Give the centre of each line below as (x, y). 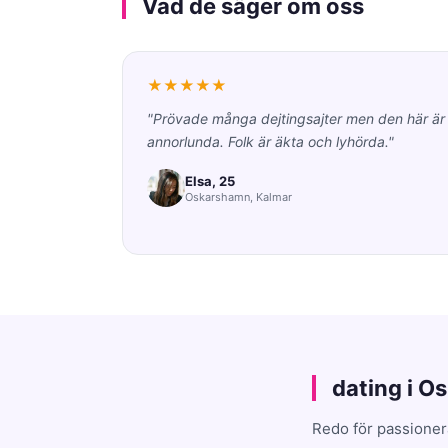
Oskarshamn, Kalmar (238, 196)
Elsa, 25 (210, 180)
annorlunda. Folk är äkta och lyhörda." (270, 141)
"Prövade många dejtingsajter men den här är (296, 118)
